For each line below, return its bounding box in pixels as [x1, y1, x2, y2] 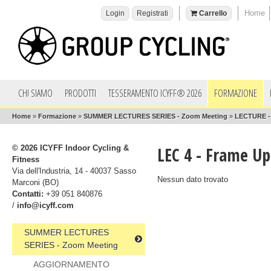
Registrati [137, 9, 168, 18]
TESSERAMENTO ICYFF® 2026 [108, 87, 201, 100]
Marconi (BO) [12, 178, 59, 187]
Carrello [197, 9, 227, 18]
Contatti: [12, 189, 44, 198]
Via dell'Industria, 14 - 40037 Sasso [12, 166, 136, 175]
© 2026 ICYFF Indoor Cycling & [12, 143, 129, 152]
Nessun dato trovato [157, 175, 228, 184]
